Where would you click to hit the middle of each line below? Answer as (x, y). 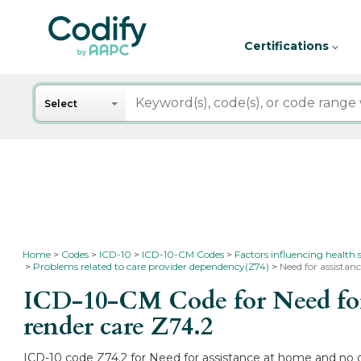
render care (87, 327)
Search (58, 93)
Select (61, 104)
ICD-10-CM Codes (183, 254)
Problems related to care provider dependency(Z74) (151, 266)
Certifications (288, 46)
